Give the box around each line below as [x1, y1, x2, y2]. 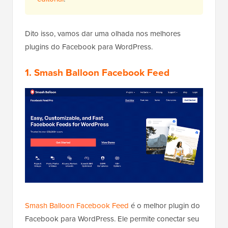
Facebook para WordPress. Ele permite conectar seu [25, 213, 199, 224]
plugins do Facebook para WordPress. [25, 41, 153, 53]
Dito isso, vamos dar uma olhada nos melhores [25, 28, 181, 40]
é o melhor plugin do [129, 199, 200, 211]
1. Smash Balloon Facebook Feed [25, 65, 169, 80]
